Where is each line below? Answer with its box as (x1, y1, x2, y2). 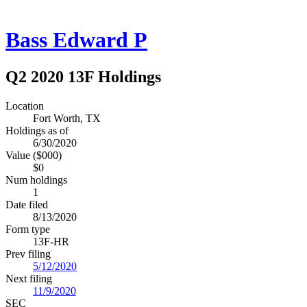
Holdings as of (5, 124, 69, 136)
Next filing (5, 272, 52, 284)
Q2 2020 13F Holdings (5, 67, 161, 86)
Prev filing (5, 247, 51, 260)
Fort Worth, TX (33, 112, 101, 124)
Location (5, 99, 44, 112)
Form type (5, 223, 50, 235)
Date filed (5, 198, 48, 210)
